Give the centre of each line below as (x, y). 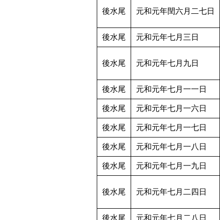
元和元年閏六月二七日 (175, 11)
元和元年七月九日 (167, 63)
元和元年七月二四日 (171, 192)
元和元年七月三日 (167, 37)
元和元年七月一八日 (171, 147)
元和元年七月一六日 (171, 109)
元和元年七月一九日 (171, 166)
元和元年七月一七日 (171, 128)
